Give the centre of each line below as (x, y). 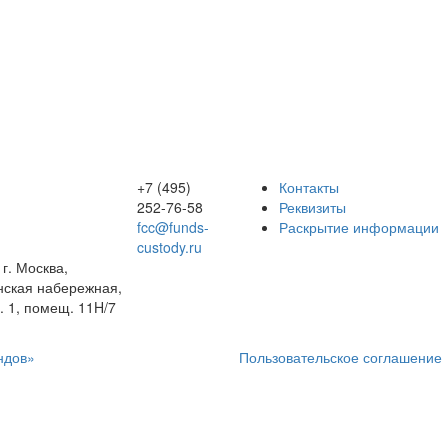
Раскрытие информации (359, 227)
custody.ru (169, 247)
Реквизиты (312, 207)
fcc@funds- (172, 227)
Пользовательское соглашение (340, 357)
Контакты (309, 187)
